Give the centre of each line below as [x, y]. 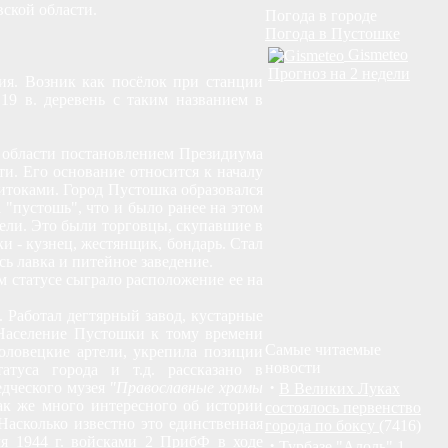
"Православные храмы [186, 387]
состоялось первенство [343, 407]
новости [293, 367]
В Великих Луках [339, 388]
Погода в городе [321, 15]
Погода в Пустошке [332, 33]
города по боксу [322, 425]
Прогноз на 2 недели [339, 74]
